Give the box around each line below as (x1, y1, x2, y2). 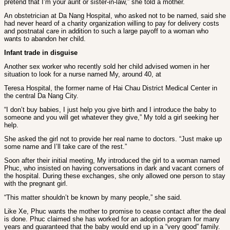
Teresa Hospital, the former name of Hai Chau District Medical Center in (4, 84, 217, 92)
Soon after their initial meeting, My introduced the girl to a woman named (4, 157, 220, 165)
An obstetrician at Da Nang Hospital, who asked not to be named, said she (4, 12, 226, 20)
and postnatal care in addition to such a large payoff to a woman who (4, 27, 208, 35)
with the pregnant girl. (4, 180, 68, 188)
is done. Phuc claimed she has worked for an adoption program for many (4, 215, 220, 223)
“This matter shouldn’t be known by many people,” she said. (4, 194, 182, 202)
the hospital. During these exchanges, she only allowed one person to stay (4, 172, 225, 180)
